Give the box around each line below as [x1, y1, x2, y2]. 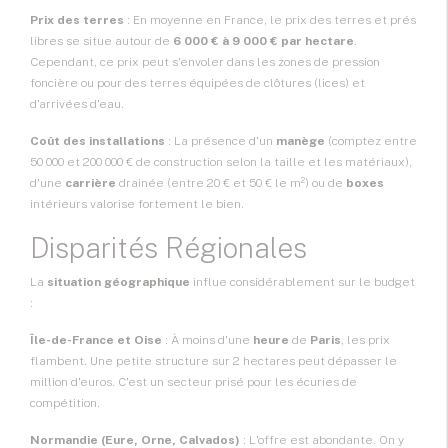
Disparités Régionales [30, 231, 307, 265]
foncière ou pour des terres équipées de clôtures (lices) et [30, 76, 365, 91]
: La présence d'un [165, 134, 276, 149]
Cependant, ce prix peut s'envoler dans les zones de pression [30, 55, 380, 70]
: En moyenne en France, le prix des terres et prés [124, 13, 416, 28]
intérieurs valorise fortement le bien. [30, 197, 244, 212]
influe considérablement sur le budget [190, 275, 415, 290]
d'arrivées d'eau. [30, 97, 124, 112]
